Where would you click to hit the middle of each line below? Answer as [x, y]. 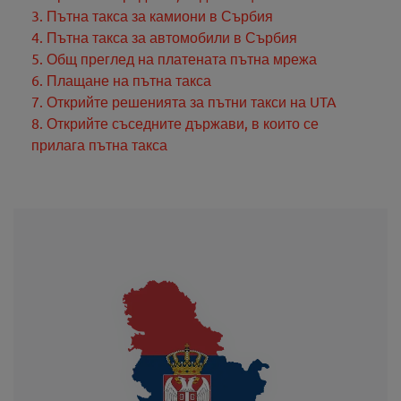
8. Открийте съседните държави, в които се [175, 122]
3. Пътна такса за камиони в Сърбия [152, 15]
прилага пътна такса [99, 144]
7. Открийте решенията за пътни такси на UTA [184, 101]
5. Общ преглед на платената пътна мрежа [174, 58]
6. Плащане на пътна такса [121, 79]
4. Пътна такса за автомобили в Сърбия [164, 36]
